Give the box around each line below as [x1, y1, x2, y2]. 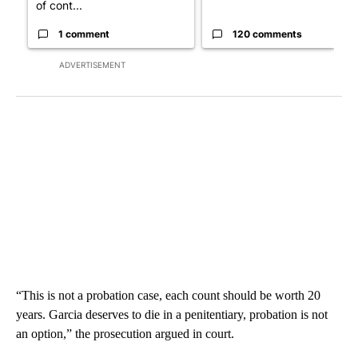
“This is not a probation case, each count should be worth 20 [16, 288, 320, 303]
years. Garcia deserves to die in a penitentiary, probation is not [16, 308, 328, 322]
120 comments [233, 28, 302, 41]
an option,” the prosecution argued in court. [16, 327, 234, 341]
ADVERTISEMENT [59, 60, 125, 70]
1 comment [58, 28, 109, 41]
